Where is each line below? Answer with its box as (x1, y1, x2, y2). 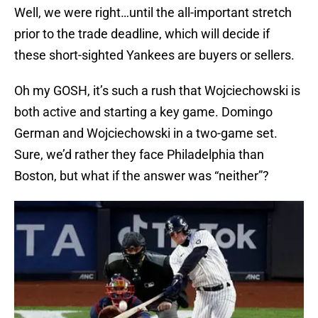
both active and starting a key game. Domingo (14, 104, 273, 120)
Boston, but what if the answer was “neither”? (14, 168, 269, 184)
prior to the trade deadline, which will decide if (14, 26, 270, 42)
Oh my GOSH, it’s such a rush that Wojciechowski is (14, 83, 300, 99)
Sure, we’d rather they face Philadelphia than (14, 147, 264, 163)
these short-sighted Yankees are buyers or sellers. (14, 48, 295, 63)
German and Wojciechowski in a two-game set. (14, 126, 278, 141)
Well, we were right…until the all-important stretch (14, 5, 292, 21)
